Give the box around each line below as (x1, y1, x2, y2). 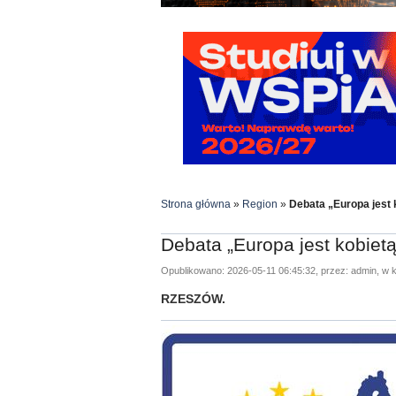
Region (242, 198, 278, 210)
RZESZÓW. (161, 292, 225, 306)
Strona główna (161, 198, 231, 210)
